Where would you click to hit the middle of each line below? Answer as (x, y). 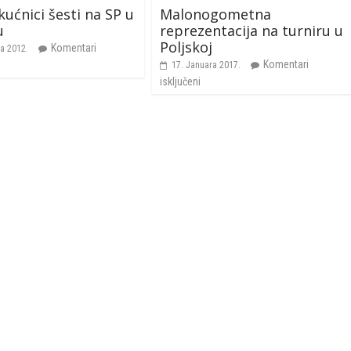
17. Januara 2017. (206, 65)
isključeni (180, 81)
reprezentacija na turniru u (251, 30)
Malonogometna (215, 14)
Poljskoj (186, 47)
